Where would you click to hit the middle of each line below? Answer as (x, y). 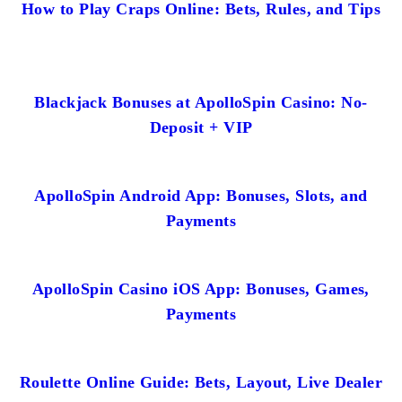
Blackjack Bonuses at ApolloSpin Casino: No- (201, 102)
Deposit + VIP (201, 127)
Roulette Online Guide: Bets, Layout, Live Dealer (201, 382)
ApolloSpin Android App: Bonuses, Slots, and (201, 195)
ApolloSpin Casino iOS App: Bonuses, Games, (201, 288)
